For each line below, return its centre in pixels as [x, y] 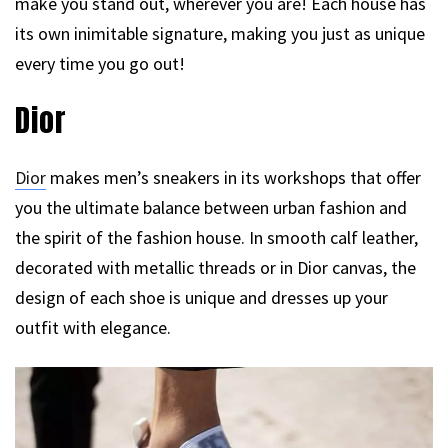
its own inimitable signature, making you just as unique [220, 33]
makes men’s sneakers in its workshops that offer [233, 177]
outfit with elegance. [93, 327]
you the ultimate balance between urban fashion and [211, 207]
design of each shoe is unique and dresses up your [201, 297]
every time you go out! [100, 63]
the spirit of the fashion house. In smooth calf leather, [216, 237]
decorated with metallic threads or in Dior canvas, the [215, 267]
